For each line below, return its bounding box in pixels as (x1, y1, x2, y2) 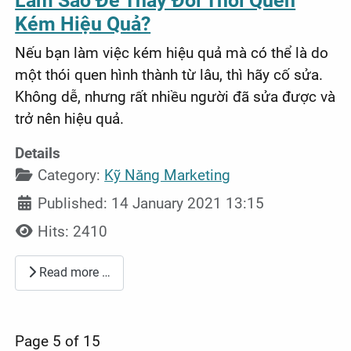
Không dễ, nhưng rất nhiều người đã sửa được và (15, 87, 336, 106)
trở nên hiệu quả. (15, 109, 125, 128)
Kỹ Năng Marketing (104, 165, 231, 184)
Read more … (36, 265, 111, 280)
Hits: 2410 (38, 222, 108, 241)
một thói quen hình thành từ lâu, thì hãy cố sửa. (15, 65, 324, 84)
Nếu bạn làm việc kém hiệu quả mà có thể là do (15, 43, 329, 62)
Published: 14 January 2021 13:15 (38, 194, 265, 212)
